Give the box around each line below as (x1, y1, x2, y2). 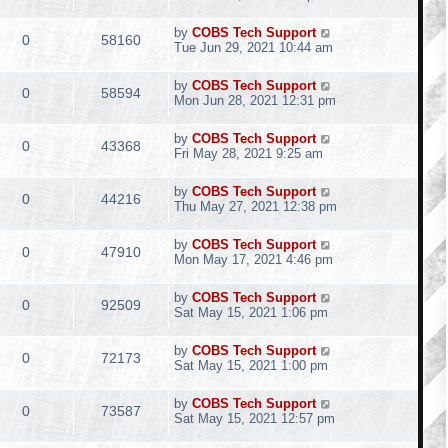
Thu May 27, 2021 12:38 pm (174, 199, 337, 214)
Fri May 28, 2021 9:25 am (174, 146, 323, 161)
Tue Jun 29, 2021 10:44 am (174, 40, 333, 55)
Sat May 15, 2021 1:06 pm (174, 305, 328, 320)
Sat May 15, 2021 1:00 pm (174, 358, 328, 373)
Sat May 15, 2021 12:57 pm (174, 411, 335, 426)
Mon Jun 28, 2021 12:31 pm (174, 93, 336, 108)
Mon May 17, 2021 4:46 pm (174, 252, 333, 267)
